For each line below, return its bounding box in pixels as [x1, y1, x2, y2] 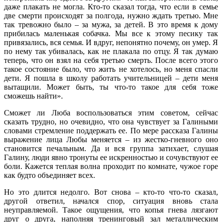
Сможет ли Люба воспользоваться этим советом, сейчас [4, 108, 218, 117]
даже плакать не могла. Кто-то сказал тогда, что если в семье [4, 2, 218, 11]
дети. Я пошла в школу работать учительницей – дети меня [4, 73, 218, 82]
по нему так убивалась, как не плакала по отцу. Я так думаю [4, 47, 218, 55]
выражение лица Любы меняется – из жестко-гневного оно [4, 135, 218, 144]
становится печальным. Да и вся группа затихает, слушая [4, 144, 218, 153]
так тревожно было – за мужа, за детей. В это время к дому [4, 20, 218, 29]
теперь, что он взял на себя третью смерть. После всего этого [4, 55, 218, 64]
